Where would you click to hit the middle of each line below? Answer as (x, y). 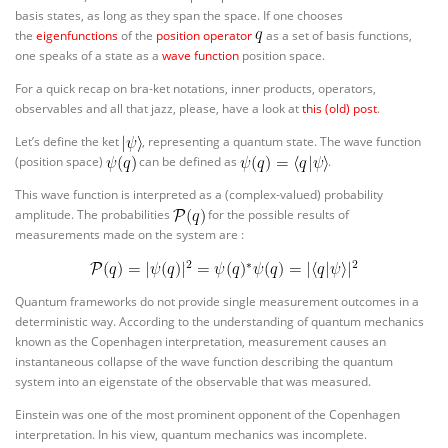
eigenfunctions (77, 36)
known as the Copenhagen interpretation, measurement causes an (200, 341)
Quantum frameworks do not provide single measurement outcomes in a (217, 301)
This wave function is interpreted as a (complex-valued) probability (199, 195)
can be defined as (188, 162)
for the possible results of (277, 215)
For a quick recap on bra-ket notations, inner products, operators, (195, 89)
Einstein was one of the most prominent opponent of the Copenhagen (207, 414)
